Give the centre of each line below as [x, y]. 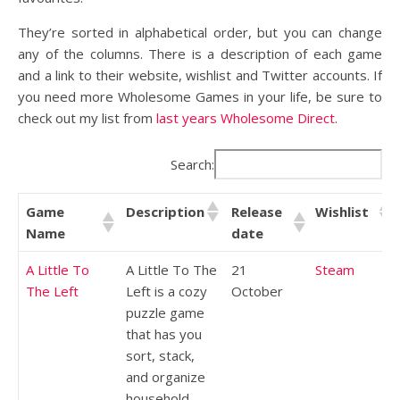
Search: [192, 164]
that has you [164, 333]
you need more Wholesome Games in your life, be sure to [200, 97]
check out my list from [87, 118]
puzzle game [165, 312]
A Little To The [171, 269]
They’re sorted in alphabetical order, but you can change [200, 33]
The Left [52, 291]
